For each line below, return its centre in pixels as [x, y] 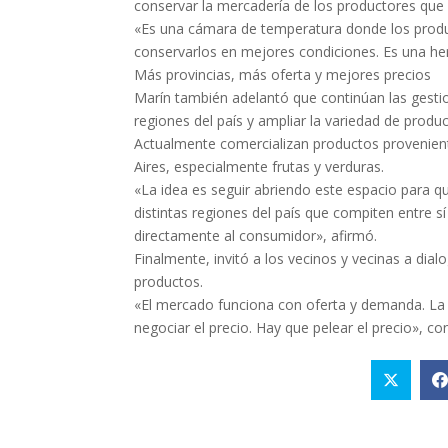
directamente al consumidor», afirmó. [256, 235]
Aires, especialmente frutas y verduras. [259, 166]
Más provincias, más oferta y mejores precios [283, 74]
